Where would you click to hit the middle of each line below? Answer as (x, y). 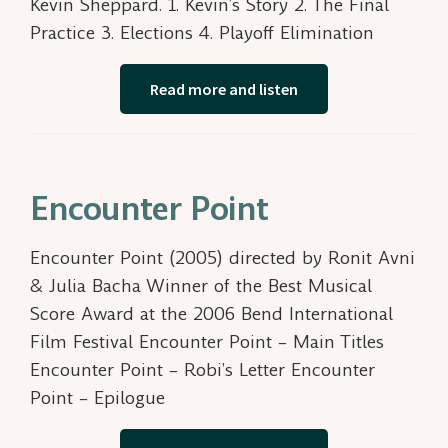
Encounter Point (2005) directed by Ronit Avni (222, 258)
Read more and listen (224, 89)
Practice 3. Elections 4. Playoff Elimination (202, 33)
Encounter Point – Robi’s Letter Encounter (202, 370)
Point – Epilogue (97, 398)
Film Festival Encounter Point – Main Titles (207, 342)
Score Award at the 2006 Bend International (211, 314)
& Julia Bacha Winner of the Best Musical (201, 286)
